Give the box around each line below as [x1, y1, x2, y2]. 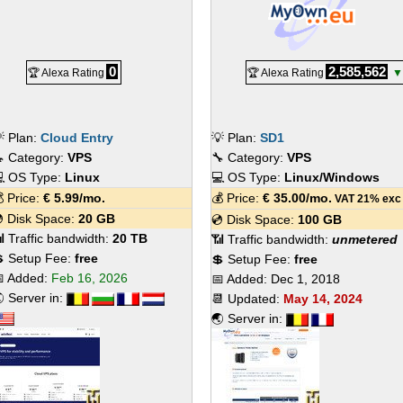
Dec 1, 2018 [271, 272, 340, 286]
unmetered [332, 232, 398, 246]
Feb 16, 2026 [51, 271, 129, 285]
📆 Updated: [211, 291, 283, 306]
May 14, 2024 [283, 291, 363, 306]
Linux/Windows [284, 170, 380, 184]
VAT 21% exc [332, 193, 401, 204]
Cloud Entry [40, 130, 114, 145]
